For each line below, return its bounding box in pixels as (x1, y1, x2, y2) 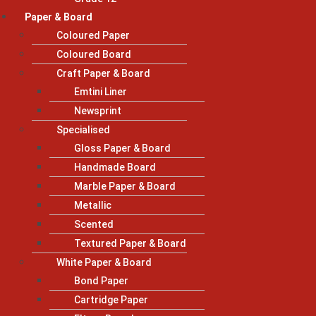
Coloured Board (56, 48, 131, 60)
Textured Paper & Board (74, 237, 186, 249)
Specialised (56, 123, 110, 135)
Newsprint (74, 104, 121, 116)
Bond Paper (74, 274, 128, 286)
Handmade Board (74, 161, 156, 173)
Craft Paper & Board (56, 67, 150, 79)
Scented (74, 218, 114, 230)
